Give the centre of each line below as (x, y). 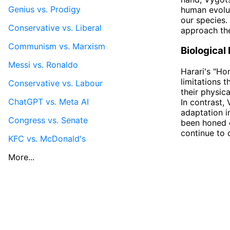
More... (21, 157)
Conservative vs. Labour (55, 83)
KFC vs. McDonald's (47, 138)
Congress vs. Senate (48, 120)
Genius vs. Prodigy (44, 9)
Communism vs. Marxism (57, 46)
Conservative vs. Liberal (55, 27)
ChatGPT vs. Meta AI (49, 101)
